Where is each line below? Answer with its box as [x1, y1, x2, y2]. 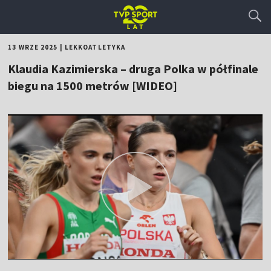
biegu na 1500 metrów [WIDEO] [8, 78, 178, 93]
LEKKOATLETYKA [64, 43, 126, 51]
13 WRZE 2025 [8, 43, 58, 51]
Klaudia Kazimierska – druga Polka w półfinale [8, 61, 259, 76]
